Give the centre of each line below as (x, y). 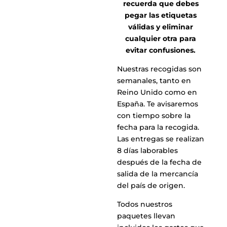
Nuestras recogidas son (160, 69)
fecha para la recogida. (158, 127)
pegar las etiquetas (161, 15)
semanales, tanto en (154, 81)
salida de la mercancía (158, 174)
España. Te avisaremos (158, 104)
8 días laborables (148, 150)
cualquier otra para (161, 39)
